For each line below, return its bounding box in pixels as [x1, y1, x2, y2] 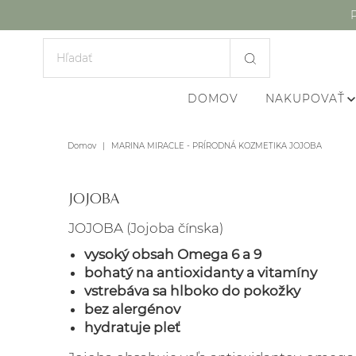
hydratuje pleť [84, 319, 180, 335]
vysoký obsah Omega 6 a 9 [84, 246, 261, 262]
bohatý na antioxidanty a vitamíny [84, 265, 317, 281]
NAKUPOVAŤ [265, 91, 345, 106]
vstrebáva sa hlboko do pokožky [84, 283, 300, 299]
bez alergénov [84, 301, 180, 317]
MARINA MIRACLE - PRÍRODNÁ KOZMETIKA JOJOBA [110, 141, 322, 151]
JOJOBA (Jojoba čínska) [68, 220, 223, 236]
